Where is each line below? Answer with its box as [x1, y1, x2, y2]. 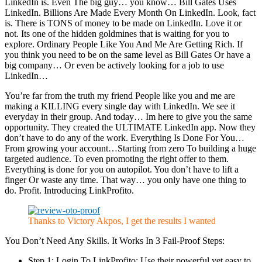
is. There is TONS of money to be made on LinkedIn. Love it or [5, 18, 242, 29]
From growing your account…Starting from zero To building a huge [5, 143, 256, 154]
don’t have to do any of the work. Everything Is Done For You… [5, 133, 244, 143]
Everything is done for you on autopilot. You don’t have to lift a [5, 164, 239, 175]
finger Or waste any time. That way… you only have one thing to [5, 175, 246, 185]
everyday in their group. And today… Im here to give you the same [5, 112, 252, 122]
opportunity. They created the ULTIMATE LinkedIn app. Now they [5, 122, 256, 133]
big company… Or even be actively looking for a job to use [5, 60, 224, 71]
